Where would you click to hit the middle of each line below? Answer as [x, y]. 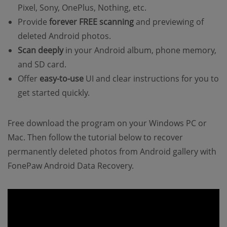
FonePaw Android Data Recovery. [71, 166]
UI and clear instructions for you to [151, 79]
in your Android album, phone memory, [140, 50]
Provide [33, 22]
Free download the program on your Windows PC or [107, 123]
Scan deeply [41, 50]
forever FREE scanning [91, 22]
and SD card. [42, 65]
